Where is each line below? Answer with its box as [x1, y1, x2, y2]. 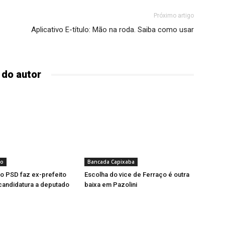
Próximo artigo [154, 12, 194, 19]
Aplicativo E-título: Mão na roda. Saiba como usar [31, 25, 194, 34]
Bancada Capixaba [87, 158, 135, 165]
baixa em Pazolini [84, 181, 137, 188]
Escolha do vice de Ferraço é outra [84, 171, 189, 178]
